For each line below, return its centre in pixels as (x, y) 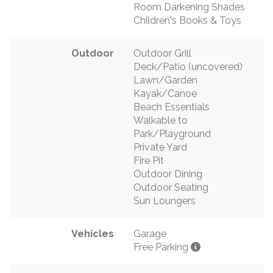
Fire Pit (149, 160)
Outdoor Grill (162, 53)
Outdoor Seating (171, 187)
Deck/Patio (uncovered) (188, 66)
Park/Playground (172, 133)
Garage (150, 233)
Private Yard (160, 147)
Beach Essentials (172, 107)
